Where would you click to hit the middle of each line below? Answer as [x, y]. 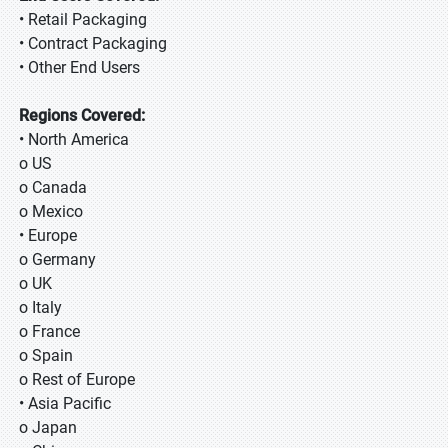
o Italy [40, 307]
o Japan [60, 427]
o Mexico [51, 211]
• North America [74, 139]
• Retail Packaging [83, 19]
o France [49, 331]
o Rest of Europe [77, 379]
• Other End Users [79, 67]
